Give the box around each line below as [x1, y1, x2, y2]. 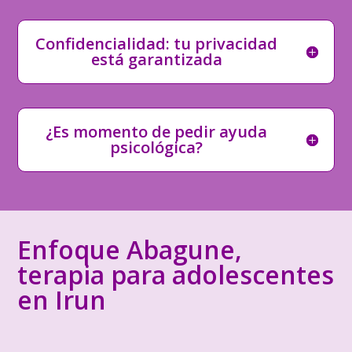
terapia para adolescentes [17, 258, 335, 291]
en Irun [17, 283, 107, 317]
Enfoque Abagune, [17, 233, 243, 266]
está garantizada [90, 49, 222, 70]
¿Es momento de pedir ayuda [46, 121, 267, 142]
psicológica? [110, 137, 203, 158]
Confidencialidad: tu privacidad [35, 33, 277, 54]
